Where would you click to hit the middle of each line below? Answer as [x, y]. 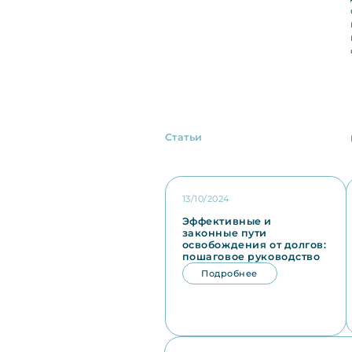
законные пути [224, 233]
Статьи [184, 137]
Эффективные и [227, 222]
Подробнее [229, 274]
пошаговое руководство [251, 257]
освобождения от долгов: [254, 245]
